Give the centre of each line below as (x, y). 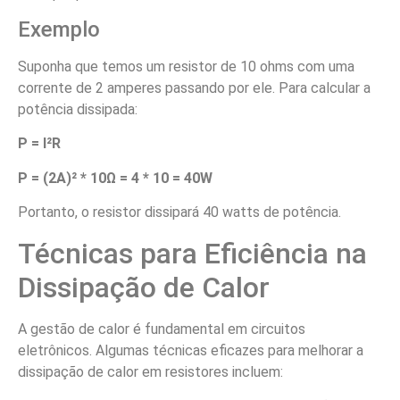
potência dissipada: (78, 110)
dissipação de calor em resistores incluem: (150, 371)
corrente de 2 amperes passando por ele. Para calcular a (194, 88)
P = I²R (39, 144)
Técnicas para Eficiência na (192, 253)
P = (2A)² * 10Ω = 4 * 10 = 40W (115, 178)
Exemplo (59, 30)
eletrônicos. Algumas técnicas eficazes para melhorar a (191, 350)
